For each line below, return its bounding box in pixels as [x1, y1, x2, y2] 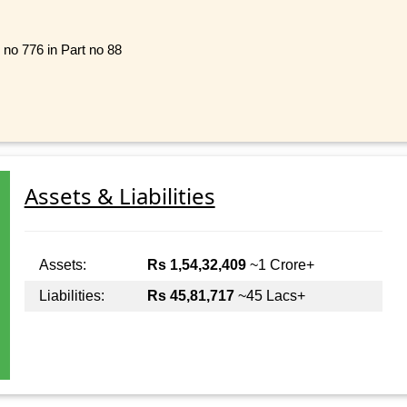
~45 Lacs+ [233, 288, 305, 304]
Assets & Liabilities [24, 181, 215, 212]
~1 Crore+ [245, 257, 314, 273]
